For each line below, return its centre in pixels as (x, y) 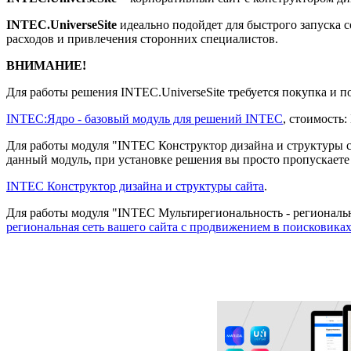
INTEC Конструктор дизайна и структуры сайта (135, 186)
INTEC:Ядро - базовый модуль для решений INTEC (145, 118)
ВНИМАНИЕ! (46, 65)
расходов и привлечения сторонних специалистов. (142, 38)
